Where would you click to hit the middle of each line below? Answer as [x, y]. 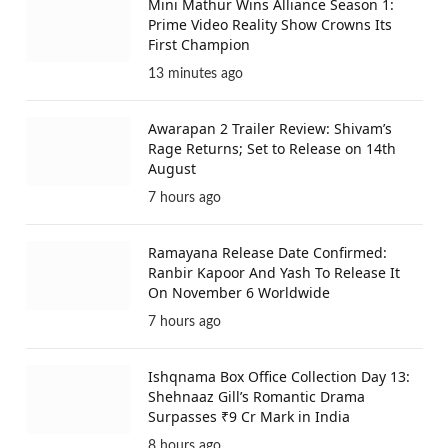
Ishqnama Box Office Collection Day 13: [279, 377]
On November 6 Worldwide [239, 293]
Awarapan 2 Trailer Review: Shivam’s [270, 129]
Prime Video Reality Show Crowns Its [270, 25]
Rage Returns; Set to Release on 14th [272, 149]
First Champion [199, 45]
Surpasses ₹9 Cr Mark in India [249, 417]
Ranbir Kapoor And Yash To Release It [274, 273]
